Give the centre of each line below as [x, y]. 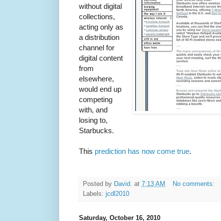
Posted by [98, 184]
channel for [97, 48]
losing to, [93, 120]
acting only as [101, 27]
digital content [101, 58]
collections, [97, 17]
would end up [100, 89]
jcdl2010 [117, 194]
